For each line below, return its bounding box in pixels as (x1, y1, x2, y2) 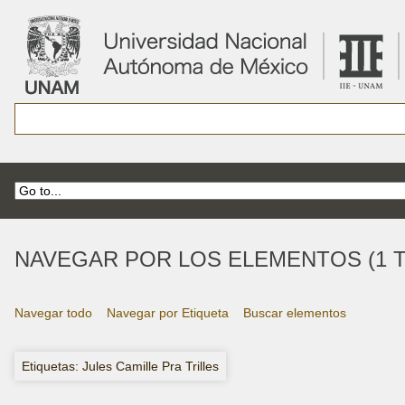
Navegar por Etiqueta (107, 306, 229, 320)
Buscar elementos (243, 306, 346, 320)
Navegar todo (14, 306, 92, 320)
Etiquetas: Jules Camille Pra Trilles (22, 358, 219, 373)
